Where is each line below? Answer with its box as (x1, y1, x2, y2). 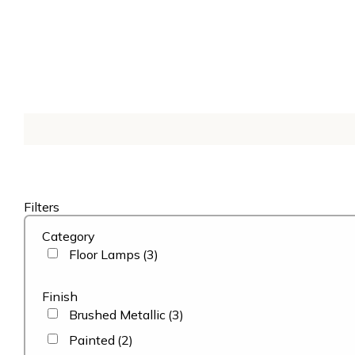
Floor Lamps (69, 246, 140, 262)
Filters (24, 199, 59, 215)
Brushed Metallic (69, 307, 166, 323)
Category (42, 228, 95, 244)
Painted (69, 332, 115, 348)
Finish (42, 288, 78, 304)
